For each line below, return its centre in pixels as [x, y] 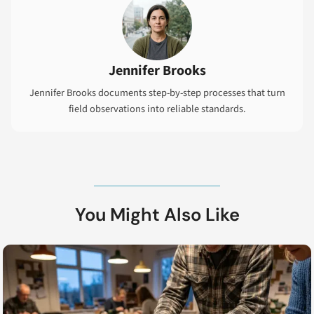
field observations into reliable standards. [157, 109]
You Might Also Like [157, 214]
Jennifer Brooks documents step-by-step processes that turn [157, 93]
